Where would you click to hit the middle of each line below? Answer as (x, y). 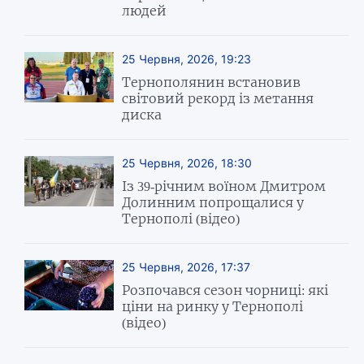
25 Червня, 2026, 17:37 (186, 266)
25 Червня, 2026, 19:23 (187, 58)
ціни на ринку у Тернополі (213, 306)
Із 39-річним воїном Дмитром (224, 186)
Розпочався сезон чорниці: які (225, 290)
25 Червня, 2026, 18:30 (187, 162)
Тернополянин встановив (212, 82)
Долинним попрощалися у (213, 202)
